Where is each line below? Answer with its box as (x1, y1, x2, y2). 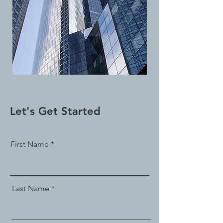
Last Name (12, 184, 49, 193)
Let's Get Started (10, 105, 101, 118)
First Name (10, 139, 49, 149)
